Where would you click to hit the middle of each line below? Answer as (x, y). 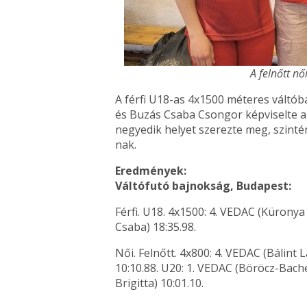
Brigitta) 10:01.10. (159, 283)
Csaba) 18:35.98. (156, 226)
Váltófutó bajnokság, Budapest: (203, 185)
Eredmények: (151, 170)
